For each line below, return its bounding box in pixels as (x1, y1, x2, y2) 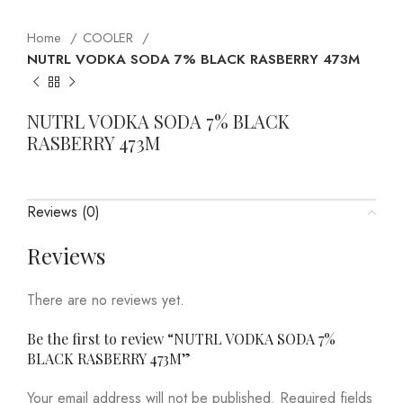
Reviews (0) (27, 201, 100, 222)
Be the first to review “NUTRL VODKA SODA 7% (27, 329, 336, 348)
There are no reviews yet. (27, 290, 184, 310)
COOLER (83, 28, 138, 48)
